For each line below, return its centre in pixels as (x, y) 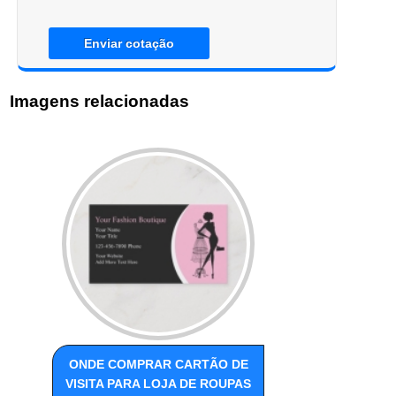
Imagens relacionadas (100, 101)
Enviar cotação (129, 43)
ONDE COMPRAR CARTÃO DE (158, 365)
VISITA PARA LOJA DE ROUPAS (159, 384)
